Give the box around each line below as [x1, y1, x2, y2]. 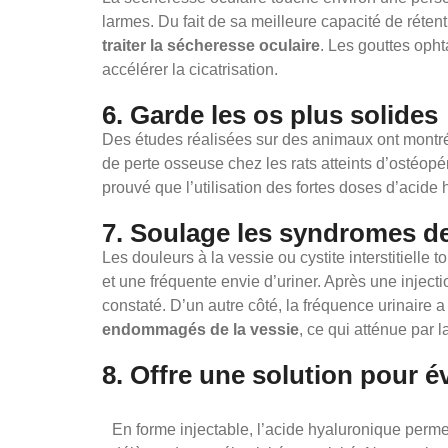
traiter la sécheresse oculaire [102, 37, 320, 55]
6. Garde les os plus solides [102, 100, 438, 131]
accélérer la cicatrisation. [102, 61, 278, 79]
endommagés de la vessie [102, 321, 299, 339]
